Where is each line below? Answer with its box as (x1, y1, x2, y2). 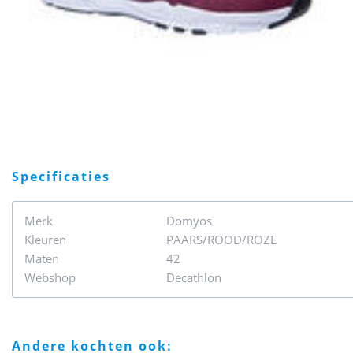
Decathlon (166, 269, 221, 285)
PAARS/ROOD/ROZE (166, 232, 277, 247)
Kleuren (24, 232, 66, 247)
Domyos (166, 213, 212, 229)
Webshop (24, 269, 76, 285)
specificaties (20, 168, 110, 185)
